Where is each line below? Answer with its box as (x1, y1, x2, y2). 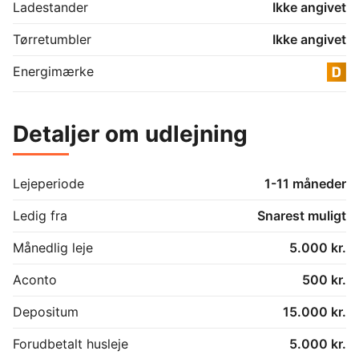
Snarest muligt (257, 207, 346, 224)
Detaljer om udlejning (13, 119, 248, 147)
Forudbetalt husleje (13, 335, 128, 352)
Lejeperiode (13, 175, 84, 192)
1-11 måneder (264, 175, 346, 192)
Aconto (13, 271, 57, 288)
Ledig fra (13, 207, 67, 224)
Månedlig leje (13, 239, 93, 256)
